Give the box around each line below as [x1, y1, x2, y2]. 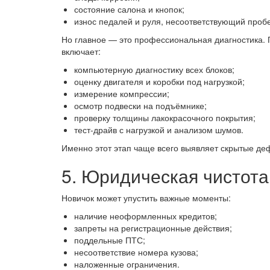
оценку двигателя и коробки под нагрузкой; [74, 75, 245, 87]
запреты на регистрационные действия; [74, 222, 232, 234]
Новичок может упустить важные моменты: [61, 192, 231, 204]
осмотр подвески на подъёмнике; [74, 99, 207, 111]
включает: [61, 45, 101, 57]
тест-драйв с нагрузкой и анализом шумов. [74, 124, 243, 136]
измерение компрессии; [74, 87, 169, 99]
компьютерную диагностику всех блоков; [74, 63, 234, 75]
